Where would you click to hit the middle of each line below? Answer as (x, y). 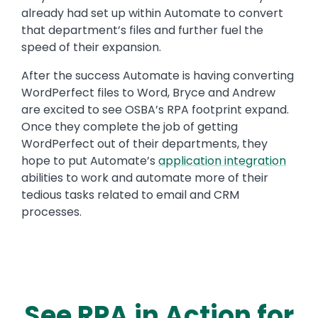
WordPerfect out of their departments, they (144, 143)
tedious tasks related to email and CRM (130, 194)
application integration (222, 160)
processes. (51, 212)
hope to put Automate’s (90, 160)
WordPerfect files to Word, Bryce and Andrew (148, 92)
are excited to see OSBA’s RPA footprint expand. (155, 109)
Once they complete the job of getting (130, 126)
